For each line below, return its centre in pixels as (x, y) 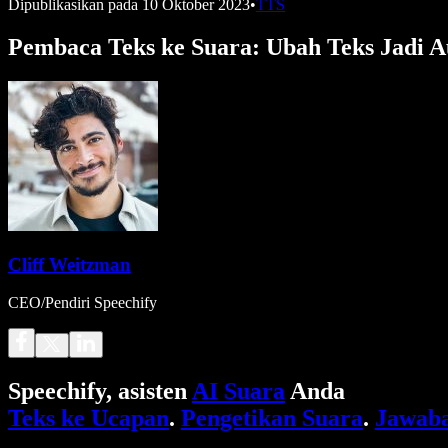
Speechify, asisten (100, 391)
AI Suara (238, 391)
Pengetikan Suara (272, 418)
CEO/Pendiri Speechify (82, 303)
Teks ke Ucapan (88, 418)
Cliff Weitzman (69, 264)
